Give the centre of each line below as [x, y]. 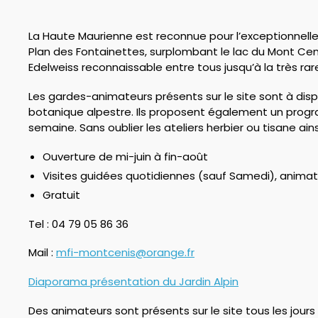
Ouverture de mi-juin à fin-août [125, 156]
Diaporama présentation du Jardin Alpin [133, 282]
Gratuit [61, 194]
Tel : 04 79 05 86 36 [78, 224]
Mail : [42, 253]
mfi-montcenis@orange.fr [125, 253]
